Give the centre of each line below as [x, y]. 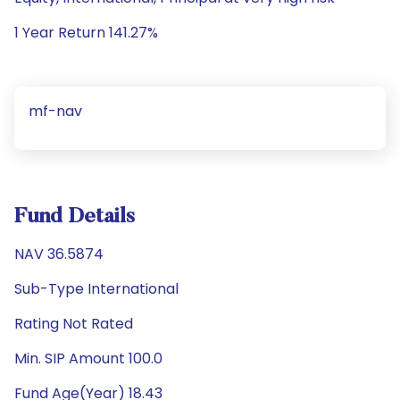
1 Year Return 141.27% [86, 33]
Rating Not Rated [74, 324]
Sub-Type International [96, 289]
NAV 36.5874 [59, 254]
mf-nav [55, 111]
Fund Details [75, 217]
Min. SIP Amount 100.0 [88, 358]
